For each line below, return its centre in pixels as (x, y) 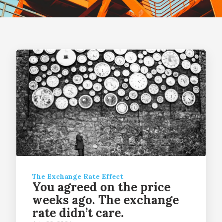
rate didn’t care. (78, 213)
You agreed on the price (101, 187)
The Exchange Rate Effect (78, 176)
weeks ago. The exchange (106, 200)
